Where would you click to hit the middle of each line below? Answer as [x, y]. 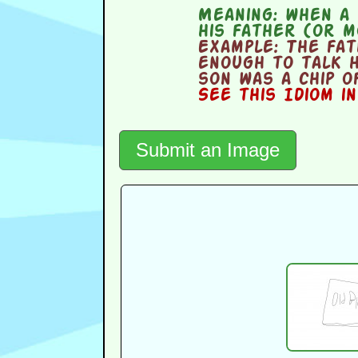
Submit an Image [207, 150]
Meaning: [238, 16]
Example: [238, 48]
